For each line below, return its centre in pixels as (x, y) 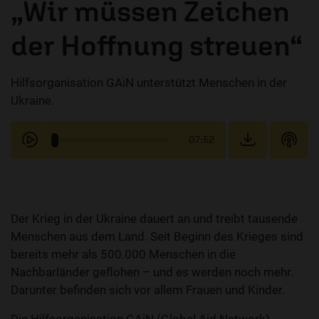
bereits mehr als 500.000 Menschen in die (123, 255)
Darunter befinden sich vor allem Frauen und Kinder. (148, 290)
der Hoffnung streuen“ (157, 46)
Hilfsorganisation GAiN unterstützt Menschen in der (149, 83)
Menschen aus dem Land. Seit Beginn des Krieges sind (157, 237)
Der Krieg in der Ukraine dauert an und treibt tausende (154, 219)
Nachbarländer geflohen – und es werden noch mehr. (152, 272)
